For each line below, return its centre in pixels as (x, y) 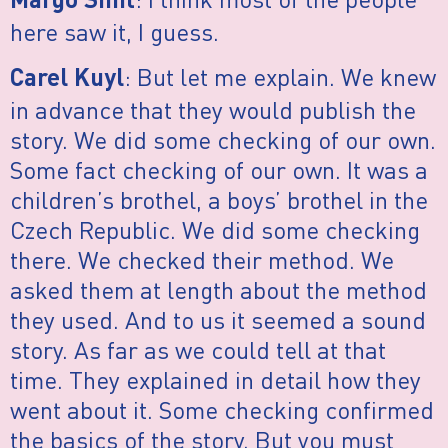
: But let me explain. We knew (280, 76)
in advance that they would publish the (213, 109)
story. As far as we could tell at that (198, 349)
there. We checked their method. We (202, 259)
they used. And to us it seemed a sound (218, 319)
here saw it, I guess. (114, 32)
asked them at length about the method (218, 289)
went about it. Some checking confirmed (222, 409)
